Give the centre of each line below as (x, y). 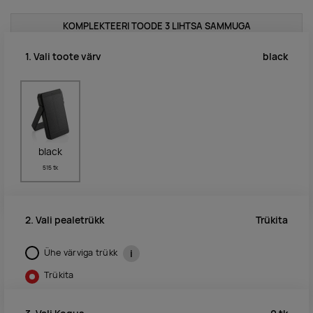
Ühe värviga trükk (82, 253)
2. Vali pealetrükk (65, 220)
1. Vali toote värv (63, 57)
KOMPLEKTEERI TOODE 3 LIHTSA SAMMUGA (156, 26)
